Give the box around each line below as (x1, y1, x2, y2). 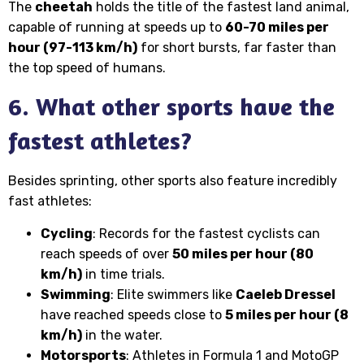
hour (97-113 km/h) (8, 39, 137, 55)
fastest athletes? (8, 126, 192, 156)
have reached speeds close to (41, 306, 225, 323)
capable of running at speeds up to (8, 19, 225, 35)
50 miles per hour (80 (172, 245, 314, 262)
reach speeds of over (41, 245, 172, 262)
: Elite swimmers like (110, 286, 236, 302)
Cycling (41, 225, 93, 241)
